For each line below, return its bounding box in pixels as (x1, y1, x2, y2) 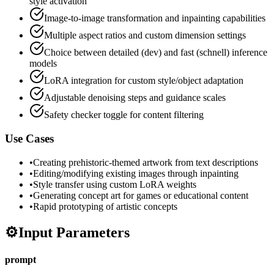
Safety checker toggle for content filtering (44, 109, 204, 120)
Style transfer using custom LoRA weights (33, 179, 196, 190)
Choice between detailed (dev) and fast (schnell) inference (44, 47, 267, 58)
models (29, 58, 57, 69)
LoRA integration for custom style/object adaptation (44, 75, 243, 86)
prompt (5, 254, 36, 265)
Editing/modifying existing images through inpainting (33, 168, 239, 179)
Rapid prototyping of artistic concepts (33, 201, 177, 212)
